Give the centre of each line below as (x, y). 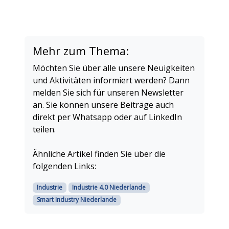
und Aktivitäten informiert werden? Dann (111, 81)
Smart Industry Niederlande (76, 200)
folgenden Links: (64, 166)
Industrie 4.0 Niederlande (109, 188)
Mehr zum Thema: (81, 51)
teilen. (44, 130)
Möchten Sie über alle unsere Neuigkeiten (114, 68)
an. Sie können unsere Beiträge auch (103, 105)
